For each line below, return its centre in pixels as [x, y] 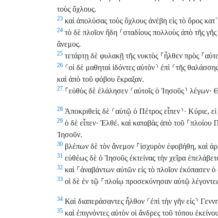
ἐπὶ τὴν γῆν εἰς [173, 201]
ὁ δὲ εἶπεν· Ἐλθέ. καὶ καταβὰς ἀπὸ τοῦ [125, 123]
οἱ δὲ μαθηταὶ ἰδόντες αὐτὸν [112, 68]
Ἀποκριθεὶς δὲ [87, 111]
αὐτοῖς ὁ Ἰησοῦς [159, 91]
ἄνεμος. [69, 44]
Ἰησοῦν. [70, 134]
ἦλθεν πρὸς [182, 56]
